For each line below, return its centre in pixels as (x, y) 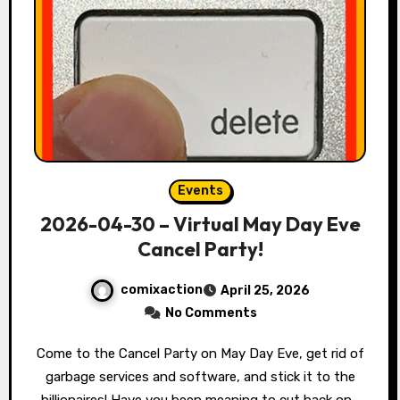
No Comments (211, 312)
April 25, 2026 (265, 290)
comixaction (162, 289)
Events (200, 190)
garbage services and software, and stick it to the (200, 376)
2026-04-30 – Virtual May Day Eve (200, 224)
